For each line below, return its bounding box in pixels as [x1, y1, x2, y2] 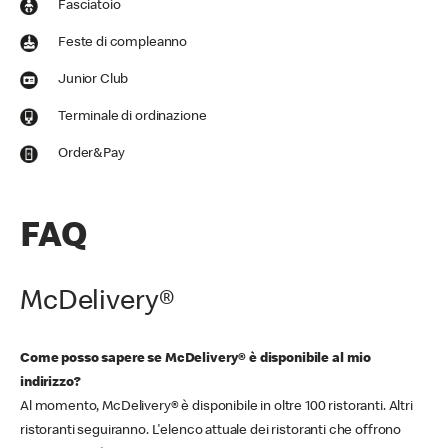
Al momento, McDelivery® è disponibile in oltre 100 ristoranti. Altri [20, 400, 413, 414]
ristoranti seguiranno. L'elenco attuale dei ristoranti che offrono [20, 424, 402, 438]
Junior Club [58, 73, 129, 87]
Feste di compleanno [58, 36, 188, 50]
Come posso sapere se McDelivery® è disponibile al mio [20, 352, 372, 366]
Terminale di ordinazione [58, 110, 207, 124]
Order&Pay [58, 147, 125, 161]
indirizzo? [20, 376, 84, 390]
